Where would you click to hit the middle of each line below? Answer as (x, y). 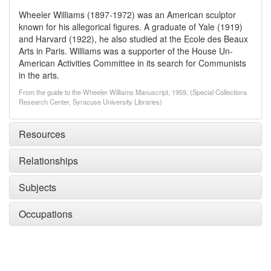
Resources (42, 134)
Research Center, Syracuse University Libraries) (90, 102)
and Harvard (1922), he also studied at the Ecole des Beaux (133, 39)
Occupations (46, 214)
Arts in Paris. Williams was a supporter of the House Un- (126, 51)
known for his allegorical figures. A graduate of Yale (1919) (131, 27)
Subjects (38, 187)
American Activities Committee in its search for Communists (132, 63)
